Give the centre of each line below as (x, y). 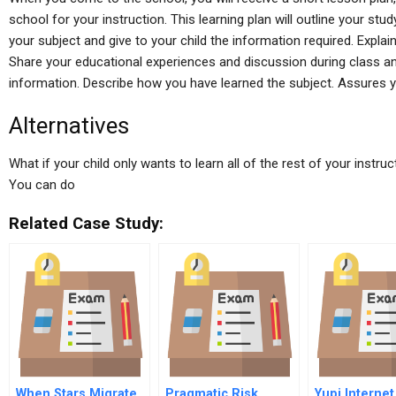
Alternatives (69, 126)
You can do (42, 185)
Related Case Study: (86, 224)
